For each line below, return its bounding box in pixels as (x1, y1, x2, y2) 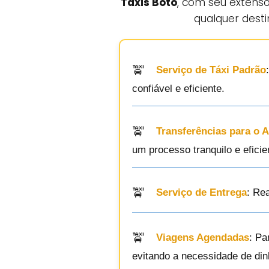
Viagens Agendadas (156, 232, 249, 244)
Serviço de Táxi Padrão (156, 64, 266, 76)
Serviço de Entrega (156, 187, 247, 199)
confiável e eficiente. (132, 83, 225, 94)
